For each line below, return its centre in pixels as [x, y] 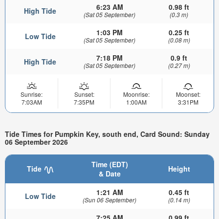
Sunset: [84, 94]
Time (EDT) [109, 164]
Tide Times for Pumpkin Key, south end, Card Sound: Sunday [107, 134]
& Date [109, 174]
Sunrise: [32, 94]
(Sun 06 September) [109, 200]
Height [179, 169]
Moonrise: [136, 94]
